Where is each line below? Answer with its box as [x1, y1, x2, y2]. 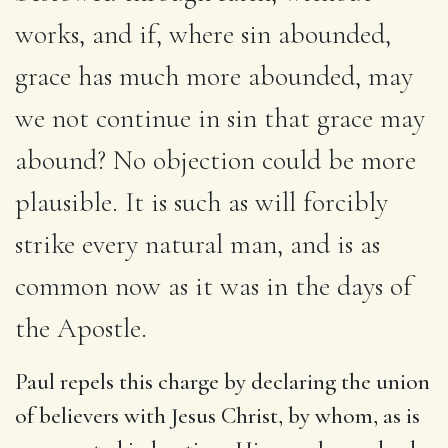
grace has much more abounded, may [15, 58, 413, 93]
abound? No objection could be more [15, 142, 416, 177]
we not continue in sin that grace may [15, 100, 425, 135]
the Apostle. [15, 310, 147, 345]
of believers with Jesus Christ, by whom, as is [15, 401, 420, 430]
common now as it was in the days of [15, 268, 412, 303]
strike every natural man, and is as [15, 226, 380, 261]
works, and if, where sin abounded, [15, 16, 391, 51]
